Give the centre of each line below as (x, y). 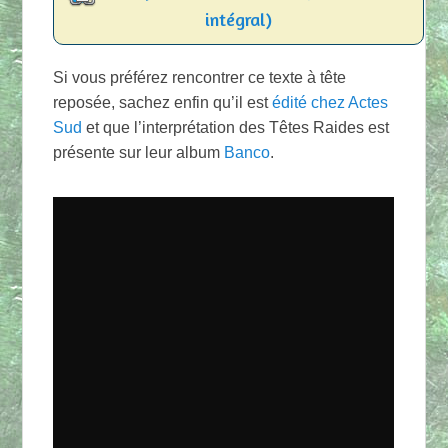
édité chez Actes (330, 102)
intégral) (239, 18)
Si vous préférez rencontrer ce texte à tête (200, 77)
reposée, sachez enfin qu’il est (163, 102)
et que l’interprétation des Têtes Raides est (236, 127)
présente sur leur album (139, 152)
